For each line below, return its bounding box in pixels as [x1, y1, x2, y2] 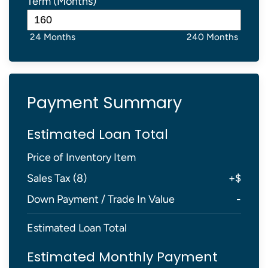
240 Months [187, 31, 238, 42]
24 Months [30, 31, 75, 42]
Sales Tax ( [27, 172, 77, 185]
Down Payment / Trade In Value [27, 193, 175, 206]
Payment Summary [27, 92, 182, 114]
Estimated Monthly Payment [27, 248, 218, 266]
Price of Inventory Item [27, 151, 136, 164]
